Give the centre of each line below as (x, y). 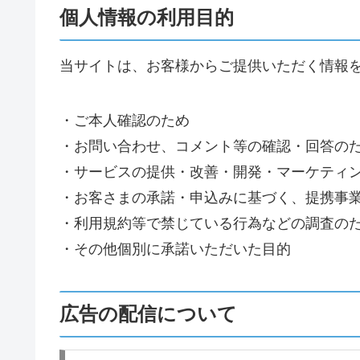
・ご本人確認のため (125, 121)
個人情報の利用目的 (147, 18)
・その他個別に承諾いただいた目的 (175, 250)
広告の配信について (148, 314)
